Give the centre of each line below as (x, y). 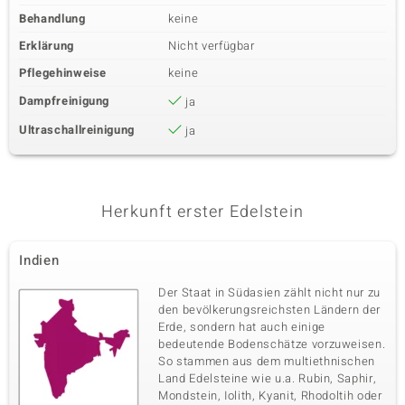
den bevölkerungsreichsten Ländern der (270, 310)
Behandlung (52, 19)
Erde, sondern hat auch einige (242, 327)
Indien (39, 260)
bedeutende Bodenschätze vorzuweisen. (272, 344)
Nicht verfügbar (212, 46)
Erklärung (47, 46)
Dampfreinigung (65, 101)
